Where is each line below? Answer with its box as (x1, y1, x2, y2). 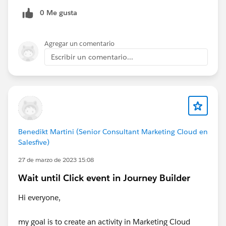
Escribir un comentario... (51, 52, 133, 62)
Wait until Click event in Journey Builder (18, 172, 190, 184)
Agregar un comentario (44, 39, 115, 48)
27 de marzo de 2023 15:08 (18, 155, 94, 164)
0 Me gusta (40, 8, 77, 17)
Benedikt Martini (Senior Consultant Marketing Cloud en (18, 127, 208, 136)
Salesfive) (18, 137, 49, 147)
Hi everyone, (18, 192, 61, 202)
